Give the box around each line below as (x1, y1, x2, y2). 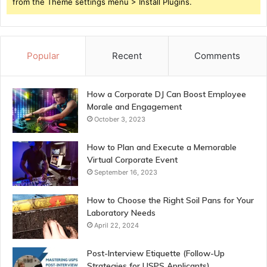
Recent (111, 50, 142, 62)
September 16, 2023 (94, 168, 157, 177)
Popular (26, 50, 60, 62)
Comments (194, 50, 241, 62)
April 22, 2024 (94, 221, 139, 230)
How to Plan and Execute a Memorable (87, 142, 237, 153)
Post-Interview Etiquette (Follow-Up (87, 248, 225, 259)
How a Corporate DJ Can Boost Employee (87, 89, 246, 100)
